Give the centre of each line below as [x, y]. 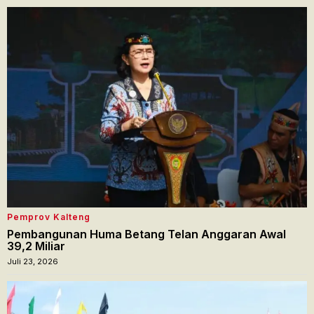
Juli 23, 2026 [33, 261]
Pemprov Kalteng [49, 217]
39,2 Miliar [36, 246]
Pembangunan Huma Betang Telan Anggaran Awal [146, 234]
